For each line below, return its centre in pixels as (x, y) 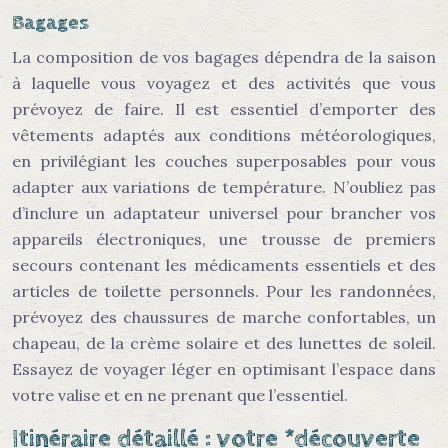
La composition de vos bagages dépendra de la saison (224, 57)
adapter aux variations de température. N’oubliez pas (224, 187)
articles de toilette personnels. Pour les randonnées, (224, 291)
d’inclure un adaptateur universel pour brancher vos (224, 213)
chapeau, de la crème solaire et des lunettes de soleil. (224, 343)
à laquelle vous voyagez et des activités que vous (224, 83)
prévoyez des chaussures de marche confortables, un (224, 317)
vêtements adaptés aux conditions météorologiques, (224, 135)
